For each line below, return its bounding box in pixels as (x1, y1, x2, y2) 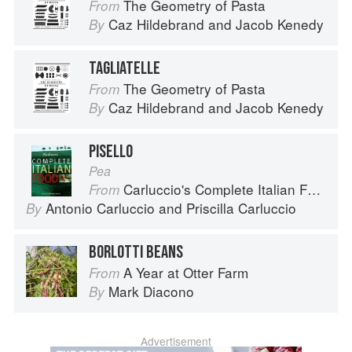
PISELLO (89, 141, 133, 163)
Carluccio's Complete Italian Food (123, 179, 307, 200)
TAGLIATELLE (89, 57, 160, 80)
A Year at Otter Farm (123, 262, 248, 283)
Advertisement (141, 333, 211, 350)
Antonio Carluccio (46, 198, 155, 218)
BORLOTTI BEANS (89, 241, 183, 264)
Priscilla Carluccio (186, 198, 296, 218)
